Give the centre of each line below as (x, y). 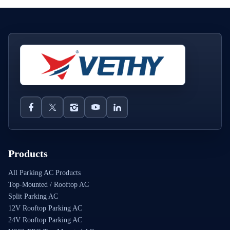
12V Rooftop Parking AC (45, 208)
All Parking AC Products (44, 172)
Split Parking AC (33, 196)
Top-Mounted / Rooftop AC (49, 184)
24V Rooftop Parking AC (45, 220)
